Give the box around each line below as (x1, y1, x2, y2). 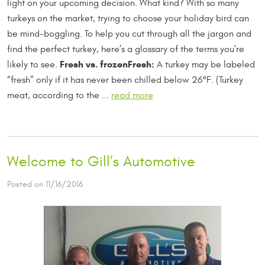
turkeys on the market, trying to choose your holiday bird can (7, 13, 249, 24)
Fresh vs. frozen (60, 59, 128, 70)
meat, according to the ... (7, 90, 111, 101)
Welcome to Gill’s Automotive (7, 153, 195, 171)
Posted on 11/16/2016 (7, 179, 83, 190)
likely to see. (7, 59, 60, 70)
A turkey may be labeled (154, 59, 255, 70)
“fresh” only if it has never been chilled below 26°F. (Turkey (7, 75, 243, 86)
